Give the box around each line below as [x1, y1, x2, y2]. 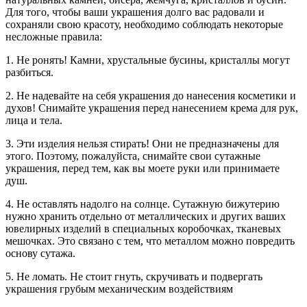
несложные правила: [5, 31, 102, 43]
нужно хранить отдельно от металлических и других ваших [5, 210, 286, 223]
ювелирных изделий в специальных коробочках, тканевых [5, 223, 281, 235]
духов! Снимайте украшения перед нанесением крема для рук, [5, 102, 298, 114]
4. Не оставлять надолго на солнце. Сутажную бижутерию [5, 198, 280, 210]
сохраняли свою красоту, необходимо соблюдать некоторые [5, 19, 283, 31]
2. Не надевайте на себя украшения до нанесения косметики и [5, 90, 296, 102]
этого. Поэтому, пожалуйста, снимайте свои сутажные [5, 150, 260, 162]
